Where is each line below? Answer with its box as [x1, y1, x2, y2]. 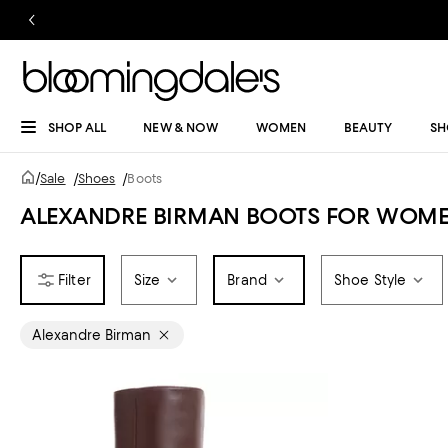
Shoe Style [333, 272, 407, 288]
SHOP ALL [48, 120, 106, 135]
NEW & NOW [143, 120, 219, 135]
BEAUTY [343, 120, 393, 135]
